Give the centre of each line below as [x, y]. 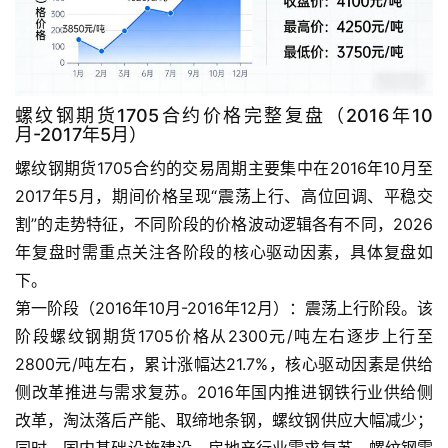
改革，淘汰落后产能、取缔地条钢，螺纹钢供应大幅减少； [224, 419]
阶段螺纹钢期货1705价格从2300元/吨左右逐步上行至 [224, 335]
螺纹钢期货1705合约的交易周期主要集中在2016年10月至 [224, 167]
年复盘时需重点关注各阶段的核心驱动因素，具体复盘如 [224, 251]
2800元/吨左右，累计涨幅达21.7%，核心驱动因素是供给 [224, 363]
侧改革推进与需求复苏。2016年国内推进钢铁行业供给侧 [224, 391]
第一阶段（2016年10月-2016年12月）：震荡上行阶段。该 [224, 307]
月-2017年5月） [81, 134]
